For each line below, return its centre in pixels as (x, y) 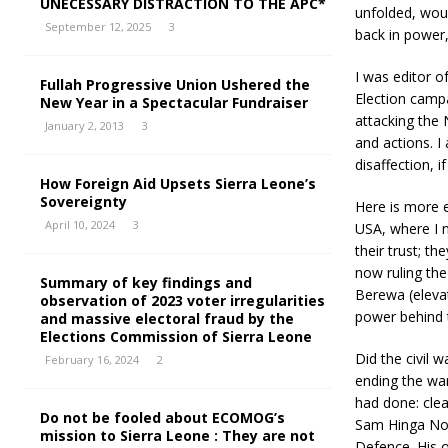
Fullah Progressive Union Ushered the (175, 84)
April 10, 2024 (80, 224)
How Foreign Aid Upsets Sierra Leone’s (178, 183)
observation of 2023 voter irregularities (182, 300)
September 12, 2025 (98, 26)
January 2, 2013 (84, 125)
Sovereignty (83, 201)
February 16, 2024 (92, 359)
